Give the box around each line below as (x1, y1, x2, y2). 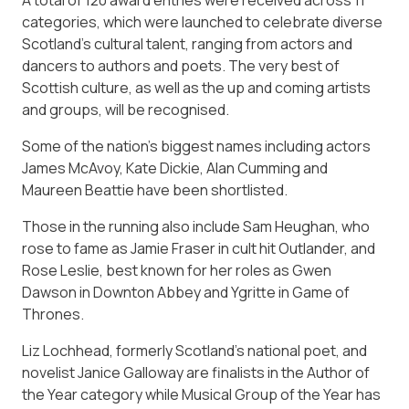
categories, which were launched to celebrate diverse (22, 11, 383, 32)
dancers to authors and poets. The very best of (22, 55, 340, 76)
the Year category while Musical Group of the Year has (22, 383, 381, 404)
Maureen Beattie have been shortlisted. (22, 179, 288, 200)
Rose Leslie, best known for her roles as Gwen (22, 259, 331, 280)
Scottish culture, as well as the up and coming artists (22, 77, 371, 98)
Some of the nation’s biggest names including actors (22, 135, 371, 156)
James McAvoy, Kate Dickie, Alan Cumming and (22, 157, 328, 178)
